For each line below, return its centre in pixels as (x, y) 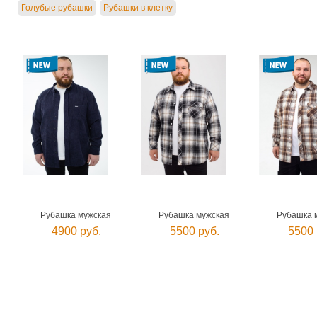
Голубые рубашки (57, 8)
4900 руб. (76, 231)
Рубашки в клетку (138, 8)
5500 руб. (195, 231)
